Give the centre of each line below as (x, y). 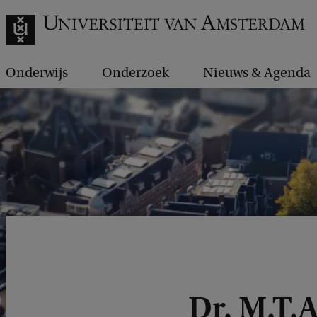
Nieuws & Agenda (257, 73)
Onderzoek (136, 73)
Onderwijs (37, 73)
